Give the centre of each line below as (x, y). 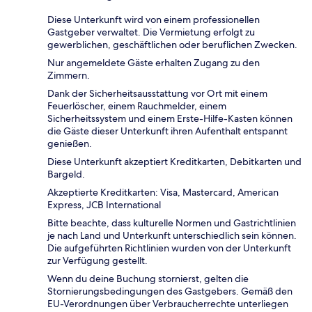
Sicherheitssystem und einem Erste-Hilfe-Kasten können (170, 119)
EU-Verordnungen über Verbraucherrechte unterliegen (168, 304)
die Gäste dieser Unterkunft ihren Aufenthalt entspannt (167, 131)
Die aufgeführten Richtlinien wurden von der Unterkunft (169, 248)
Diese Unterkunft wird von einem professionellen (154, 20)
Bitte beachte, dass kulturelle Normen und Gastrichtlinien (172, 223)
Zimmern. (69, 76)
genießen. (70, 144)
